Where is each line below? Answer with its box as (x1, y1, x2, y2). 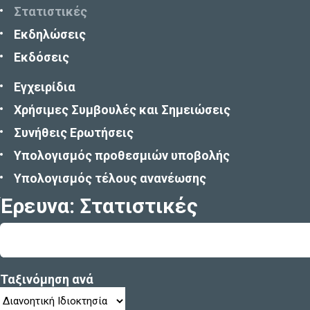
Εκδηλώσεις (14, 27, 86, 42)
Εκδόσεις (14, 50, 69, 64)
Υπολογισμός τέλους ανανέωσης (14, 171, 206, 185)
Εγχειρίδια (14, 80, 75, 94)
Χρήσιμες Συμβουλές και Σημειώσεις (14, 102, 230, 117)
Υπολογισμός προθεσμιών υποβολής (14, 148, 230, 163)
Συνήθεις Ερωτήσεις (14, 125, 134, 140)
